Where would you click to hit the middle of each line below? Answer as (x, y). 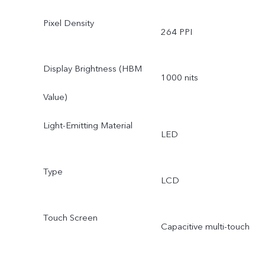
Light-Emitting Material (88, 126)
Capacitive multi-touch (205, 227)
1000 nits (179, 78)
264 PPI (176, 32)
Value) (55, 97)
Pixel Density (68, 23)
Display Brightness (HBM (92, 69)
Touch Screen (70, 218)
